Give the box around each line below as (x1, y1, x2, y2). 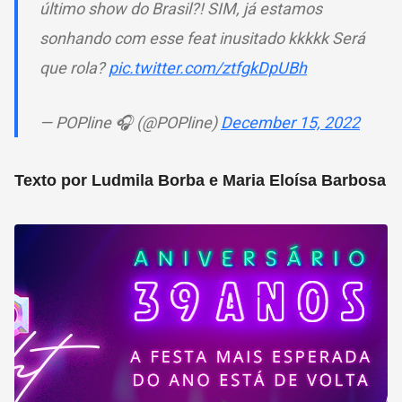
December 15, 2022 (221, 112, 360, 132)
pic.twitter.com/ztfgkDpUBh (109, 57, 307, 77)
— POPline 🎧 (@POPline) (39, 112, 221, 132)
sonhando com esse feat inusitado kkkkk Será (39, 28, 365, 48)
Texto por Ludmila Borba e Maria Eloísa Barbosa (14, 170, 386, 189)
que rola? (39, 57, 109, 77)
